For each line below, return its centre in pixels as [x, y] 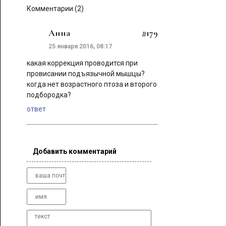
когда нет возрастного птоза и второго [92, 84]
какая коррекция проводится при [82, 63]
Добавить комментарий [74, 151]
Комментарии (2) [55, 9]
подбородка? [49, 95]
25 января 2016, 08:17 [80, 46]
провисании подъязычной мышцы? [86, 74]
